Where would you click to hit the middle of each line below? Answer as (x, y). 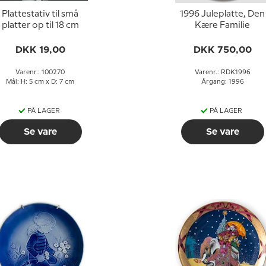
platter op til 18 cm (40, 26)
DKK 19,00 (40, 50)
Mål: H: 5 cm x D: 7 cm (40, 82)
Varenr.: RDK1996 (222, 72)
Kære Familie (222, 26)
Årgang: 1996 (222, 82)
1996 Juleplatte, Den (222, 14)
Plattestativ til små (40, 14)
